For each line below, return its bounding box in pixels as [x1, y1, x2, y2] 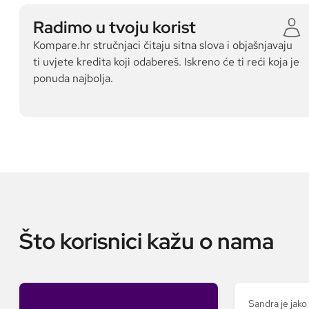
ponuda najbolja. [33, 71, 113, 86]
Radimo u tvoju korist [33, 17, 196, 38]
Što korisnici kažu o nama [19, 226, 274, 256]
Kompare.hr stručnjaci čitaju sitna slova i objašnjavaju [33, 38, 292, 52]
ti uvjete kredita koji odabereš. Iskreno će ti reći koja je [33, 54, 299, 69]
